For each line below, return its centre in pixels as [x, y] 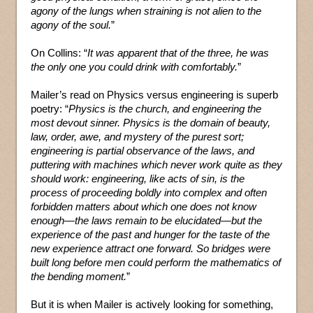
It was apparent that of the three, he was [178, 53]
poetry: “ [50, 109]
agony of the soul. [71, 25]
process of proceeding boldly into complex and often [149, 192]
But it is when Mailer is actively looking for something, [152, 304]
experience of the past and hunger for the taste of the [150, 234]
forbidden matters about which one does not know [144, 206]
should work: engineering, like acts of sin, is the [138, 179]
